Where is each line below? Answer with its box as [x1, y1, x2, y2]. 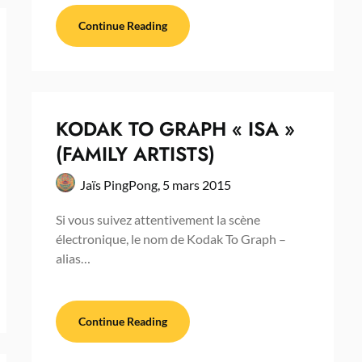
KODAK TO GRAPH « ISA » [55, 114, 295, 143]
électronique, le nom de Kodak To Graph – [55, 230, 286, 246]
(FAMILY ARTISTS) [55, 139, 215, 168]
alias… [55, 250, 90, 266]
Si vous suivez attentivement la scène [55, 211, 260, 227]
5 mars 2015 [162, 176, 231, 192]
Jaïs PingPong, [79, 176, 162, 192]
